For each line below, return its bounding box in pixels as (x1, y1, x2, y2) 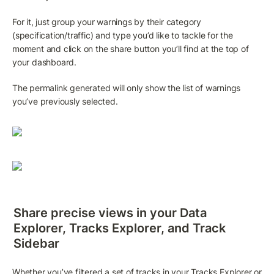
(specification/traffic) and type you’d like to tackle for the (12, 30, 233, 41)
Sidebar (13, 235, 59, 251)
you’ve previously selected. (12, 96, 118, 107)
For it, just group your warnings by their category (12, 17, 201, 28)
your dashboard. (12, 57, 77, 68)
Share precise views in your (13, 205, 180, 220)
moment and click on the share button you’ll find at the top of (12, 43, 249, 54)
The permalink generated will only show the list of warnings (12, 83, 241, 94)
